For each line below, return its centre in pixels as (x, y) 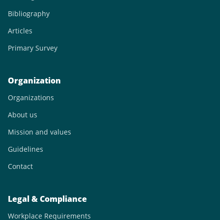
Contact (20, 166)
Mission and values (40, 132)
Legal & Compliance (47, 199)
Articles (20, 31)
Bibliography (29, 14)
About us (23, 115)
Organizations (31, 97)
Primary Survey (33, 48)
